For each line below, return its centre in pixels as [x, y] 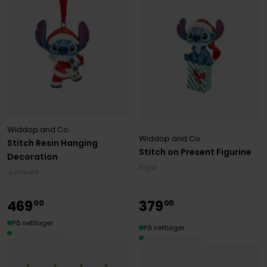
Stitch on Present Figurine [195, 152]
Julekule [23, 172]
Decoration [32, 156]
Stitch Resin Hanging [52, 143]
